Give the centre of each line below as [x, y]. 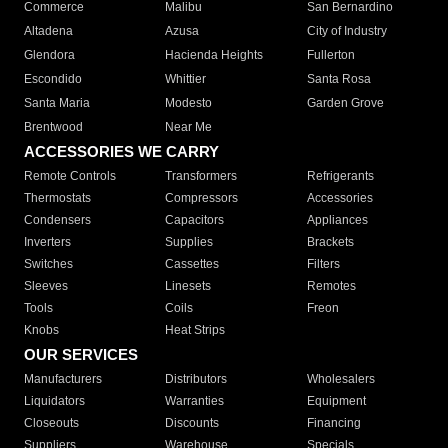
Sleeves [46, 286]
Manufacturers [63, 379]
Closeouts [51, 423]
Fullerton [330, 55]
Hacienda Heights [214, 55]
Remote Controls [70, 176]
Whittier [186, 79]
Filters [323, 264]
